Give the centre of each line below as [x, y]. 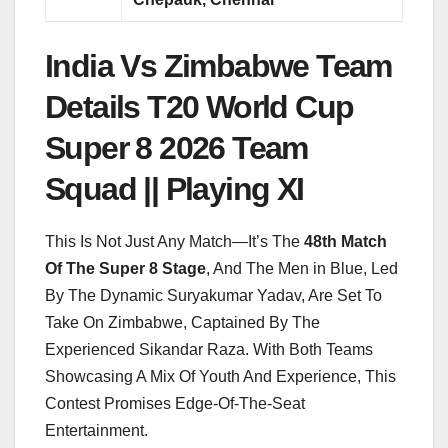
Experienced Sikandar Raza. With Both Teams [209, 349]
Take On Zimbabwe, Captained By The [182, 322]
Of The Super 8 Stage [125, 268]
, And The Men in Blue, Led [302, 268]
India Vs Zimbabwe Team [218, 65]
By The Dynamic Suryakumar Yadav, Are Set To [213, 295]
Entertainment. [96, 430]
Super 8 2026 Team [176, 147]
